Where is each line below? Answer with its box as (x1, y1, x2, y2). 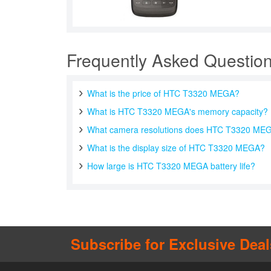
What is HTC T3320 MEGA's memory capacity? (87, 105, 269, 117)
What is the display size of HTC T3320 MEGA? (87, 142, 266, 154)
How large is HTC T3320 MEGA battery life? (87, 160, 256, 172)
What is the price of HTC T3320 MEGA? (87, 87, 240, 99)
